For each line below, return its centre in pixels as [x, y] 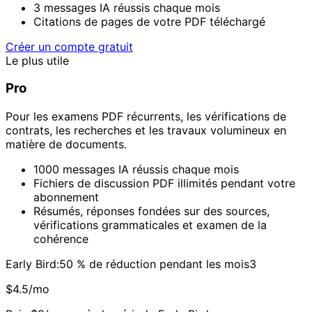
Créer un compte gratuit [69, 47]
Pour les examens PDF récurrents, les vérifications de [146, 116]
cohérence [61, 239]
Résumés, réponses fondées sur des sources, [151, 211]
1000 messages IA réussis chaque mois [136, 169]
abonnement [66, 197]
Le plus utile [37, 61]
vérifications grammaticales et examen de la [150, 225]
